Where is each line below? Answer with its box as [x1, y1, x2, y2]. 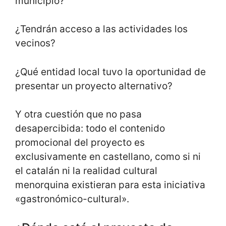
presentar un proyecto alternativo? [15, 80, 173, 92]
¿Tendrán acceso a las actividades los [15, 23, 188, 35]
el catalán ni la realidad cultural [15, 165, 157, 177]
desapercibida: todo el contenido [15, 123, 165, 135]
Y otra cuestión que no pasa [15, 108, 142, 121]
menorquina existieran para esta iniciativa [15, 179, 205, 191]
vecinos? [15, 37, 55, 49]
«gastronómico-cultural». [15, 193, 129, 205]
